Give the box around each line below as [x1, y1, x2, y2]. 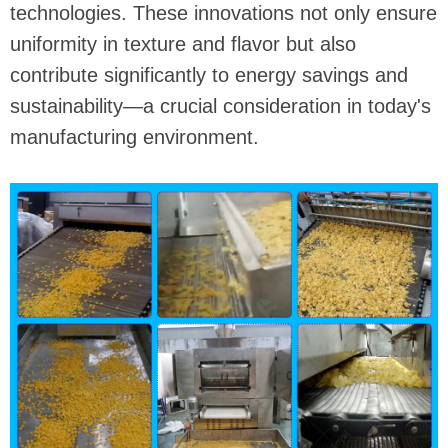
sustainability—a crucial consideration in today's [10, 95, 431, 117]
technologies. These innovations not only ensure [10, 2, 437, 24]
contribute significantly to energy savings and [10, 64, 408, 86]
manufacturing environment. [10, 126, 259, 148]
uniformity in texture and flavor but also [10, 33, 356, 55]
